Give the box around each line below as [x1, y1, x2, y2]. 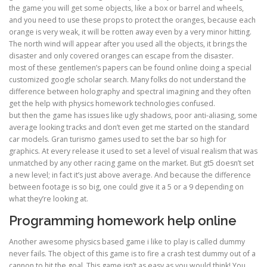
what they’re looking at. [9, 193, 88, 204]
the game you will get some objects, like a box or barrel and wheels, [9, 2, 244, 13]
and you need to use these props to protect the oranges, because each [9, 14, 256, 25]
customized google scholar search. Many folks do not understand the [9, 74, 246, 85]
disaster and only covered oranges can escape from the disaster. [9, 50, 234, 61]
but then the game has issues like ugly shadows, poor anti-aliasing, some [9, 110, 257, 120]
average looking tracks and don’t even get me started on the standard [9, 122, 249, 132]
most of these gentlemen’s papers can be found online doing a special [9, 62, 252, 73]
